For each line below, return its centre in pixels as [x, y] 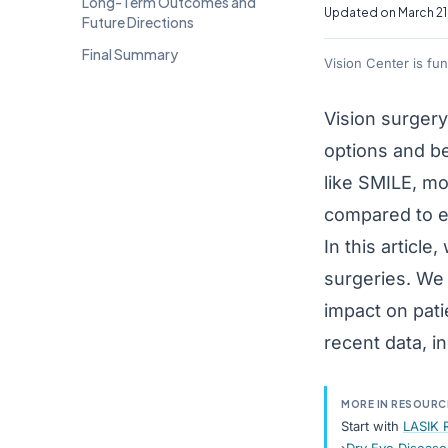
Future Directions [138, 22]
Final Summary [130, 54]
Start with [372, 426]
